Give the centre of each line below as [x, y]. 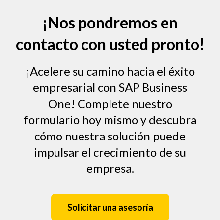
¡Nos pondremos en [110, 23]
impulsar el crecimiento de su [110, 152]
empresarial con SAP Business [110, 87]
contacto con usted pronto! [110, 44]
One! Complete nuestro [110, 104]
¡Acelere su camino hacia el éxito [110, 71]
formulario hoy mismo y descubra [110, 120]
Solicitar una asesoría [110, 207]
